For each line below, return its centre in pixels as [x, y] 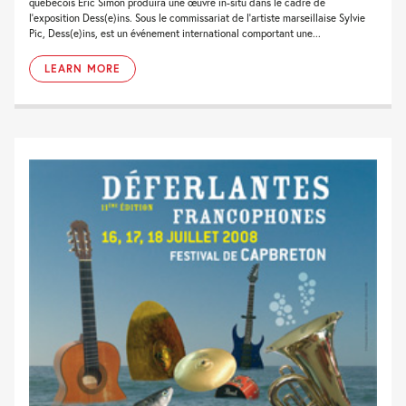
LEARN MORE [82, 68]
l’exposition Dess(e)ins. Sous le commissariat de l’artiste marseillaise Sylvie [197, 17]
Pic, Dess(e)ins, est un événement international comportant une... [175, 33]
